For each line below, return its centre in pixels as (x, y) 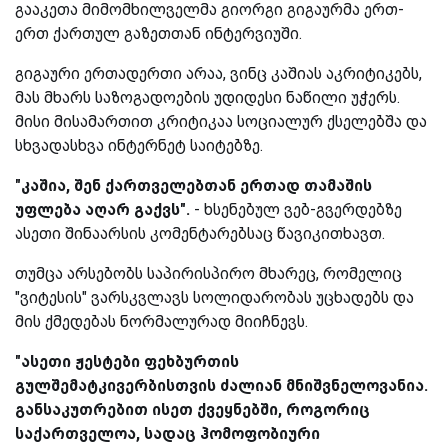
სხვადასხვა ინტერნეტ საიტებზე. (139, 145)
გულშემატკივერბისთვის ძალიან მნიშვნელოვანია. (221, 385)
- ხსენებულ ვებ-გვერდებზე (296, 209)
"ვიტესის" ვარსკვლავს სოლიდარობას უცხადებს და (214, 297)
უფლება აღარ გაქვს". (102, 209)
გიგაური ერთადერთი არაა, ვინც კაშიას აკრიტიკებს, (218, 73)
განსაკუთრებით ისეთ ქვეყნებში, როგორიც (192, 409)
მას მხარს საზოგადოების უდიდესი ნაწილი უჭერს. (207, 97)
